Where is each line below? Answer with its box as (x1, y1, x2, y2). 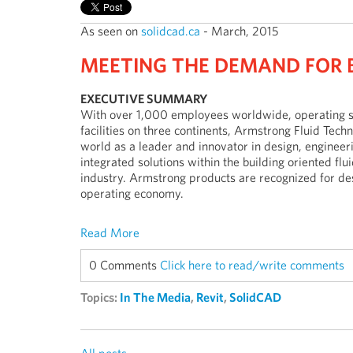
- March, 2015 (200, 24, 279, 39)
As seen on (80, 24, 141, 39)
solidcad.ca (141, 24, 200, 39)
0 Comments (89, 258, 160, 273)
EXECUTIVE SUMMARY (80, 91, 207, 106)
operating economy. (80, 186, 184, 201)
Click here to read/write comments (160, 258, 344, 273)
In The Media (120, 290, 191, 305)
